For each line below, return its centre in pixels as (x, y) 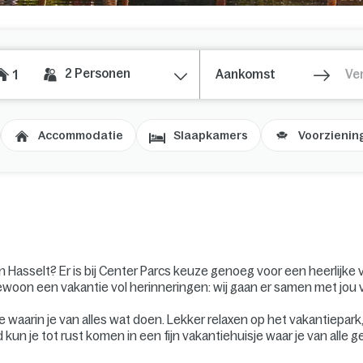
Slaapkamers (211, 135)
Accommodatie (81, 135)
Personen (102, 74)
